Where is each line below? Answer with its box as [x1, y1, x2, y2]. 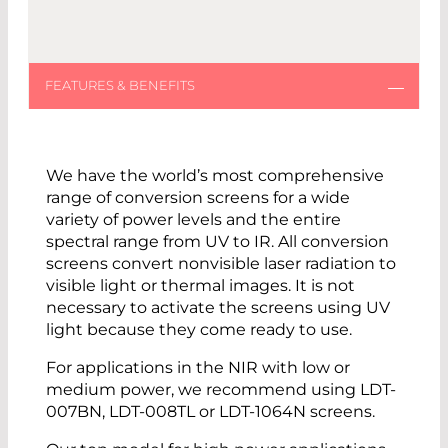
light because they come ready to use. [46, 320, 360, 340]
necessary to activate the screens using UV [46, 298, 390, 318]
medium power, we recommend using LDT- [46, 380, 396, 400]
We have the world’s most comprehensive [46, 166, 384, 186]
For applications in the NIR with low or [46, 358, 350, 378]
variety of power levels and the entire [46, 210, 341, 230]
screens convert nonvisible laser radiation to [46, 254, 396, 274]
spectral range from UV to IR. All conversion [46, 232, 389, 252]
